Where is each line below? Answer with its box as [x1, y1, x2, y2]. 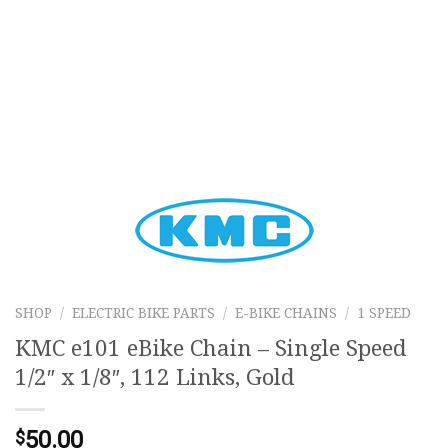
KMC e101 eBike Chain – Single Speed [15, 335, 407, 361]
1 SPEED [357, 305, 412, 321]
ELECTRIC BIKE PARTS [72, 305, 216, 321]
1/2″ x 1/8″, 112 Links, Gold [15, 364, 295, 390]
